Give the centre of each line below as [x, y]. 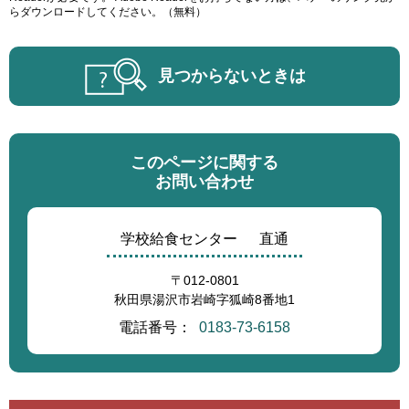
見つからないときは [232, 76]
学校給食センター [179, 239]
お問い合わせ [204, 182]
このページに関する [204, 163]
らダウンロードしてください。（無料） [108, 12]
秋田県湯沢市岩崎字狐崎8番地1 [204, 299]
